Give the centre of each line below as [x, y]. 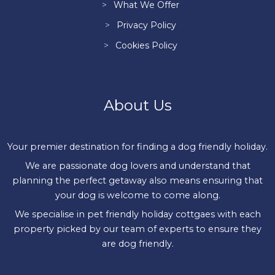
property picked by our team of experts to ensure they [137, 229]
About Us [137, 105]
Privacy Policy [146, 25]
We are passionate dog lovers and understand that [137, 166]
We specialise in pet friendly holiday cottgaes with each [137, 215]
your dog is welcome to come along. [137, 196]
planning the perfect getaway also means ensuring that [137, 181]
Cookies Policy [146, 45]
